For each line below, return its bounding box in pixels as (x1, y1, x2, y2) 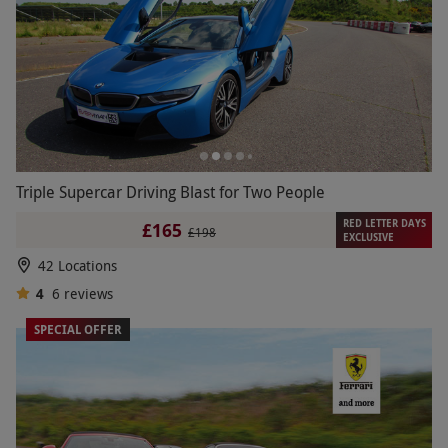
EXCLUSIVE (342, 230, 394, 245)
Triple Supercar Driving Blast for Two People (16, 181, 325, 204)
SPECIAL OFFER (34, 321, 122, 339)
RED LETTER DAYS (342, 216, 426, 231)
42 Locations (38, 256, 117, 276)
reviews (63, 284, 113, 304)
